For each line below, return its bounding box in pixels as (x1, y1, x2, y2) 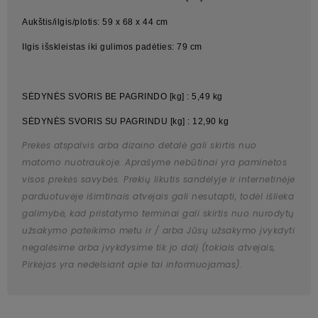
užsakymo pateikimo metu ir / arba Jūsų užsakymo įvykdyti (22, 224, 295, 237)
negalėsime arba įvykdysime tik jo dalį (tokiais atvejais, (22, 241, 275, 254)
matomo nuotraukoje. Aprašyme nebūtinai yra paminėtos (22, 156, 287, 169)
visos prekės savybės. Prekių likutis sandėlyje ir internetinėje (22, 173, 295, 186)
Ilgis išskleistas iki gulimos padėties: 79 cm (22, 42, 202, 53)
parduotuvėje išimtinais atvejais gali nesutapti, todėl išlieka (22, 190, 294, 203)
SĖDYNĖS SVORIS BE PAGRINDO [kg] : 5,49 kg (22, 92, 223, 102)
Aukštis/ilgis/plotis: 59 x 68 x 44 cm (22, 17, 168, 28)
